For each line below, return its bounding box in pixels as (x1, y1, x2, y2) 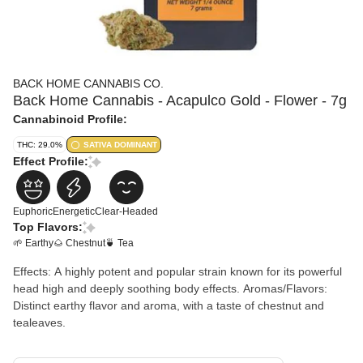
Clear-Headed (95, 206, 158, 217)
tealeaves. (13, 316, 66, 329)
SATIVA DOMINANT (83, 140, 157, 149)
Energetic (53, 206, 95, 217)
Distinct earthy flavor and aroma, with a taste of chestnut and (13, 299, 324, 312)
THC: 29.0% (17, 140, 62, 149)
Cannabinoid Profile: (13, 113, 127, 126)
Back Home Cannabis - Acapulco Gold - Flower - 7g (13, 92, 347, 109)
